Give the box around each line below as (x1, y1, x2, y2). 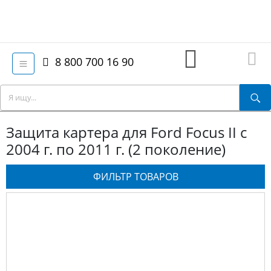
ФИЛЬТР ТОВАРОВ (93, 169, 178, 183)
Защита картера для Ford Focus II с (6, 122, 247, 142)
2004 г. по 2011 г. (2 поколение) (6, 139, 226, 159)
